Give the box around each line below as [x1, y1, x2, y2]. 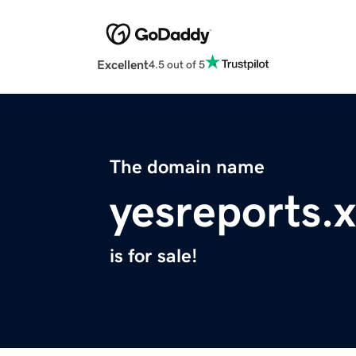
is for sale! [110, 246, 197, 266]
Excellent [97, 58, 149, 72]
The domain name [110, 157, 265, 177]
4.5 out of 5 [149, 58, 205, 70]
